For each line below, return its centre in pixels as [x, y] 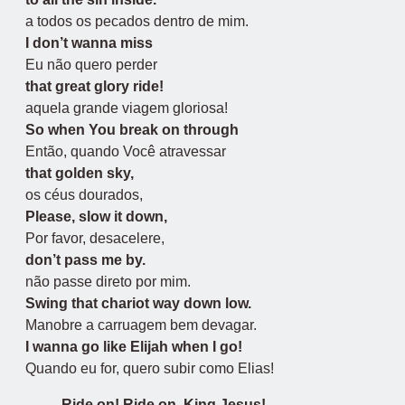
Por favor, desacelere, [95, 238]
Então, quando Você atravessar [126, 151]
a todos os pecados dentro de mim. [137, 21]
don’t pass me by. [85, 260]
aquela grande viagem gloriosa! [127, 108]
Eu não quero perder [91, 65]
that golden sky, [80, 173]
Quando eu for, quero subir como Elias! [150, 368]
